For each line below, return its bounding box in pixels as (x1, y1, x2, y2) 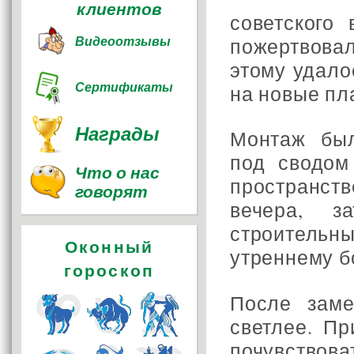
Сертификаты (75, 78, 173, 96)
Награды (75, 119, 160, 147)
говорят (75, 179, 148, 203)
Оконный (65, 235, 153, 258)
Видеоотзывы (75, 32, 171, 51)
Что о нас (75, 160, 160, 184)
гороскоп (64, 258, 154, 282)
